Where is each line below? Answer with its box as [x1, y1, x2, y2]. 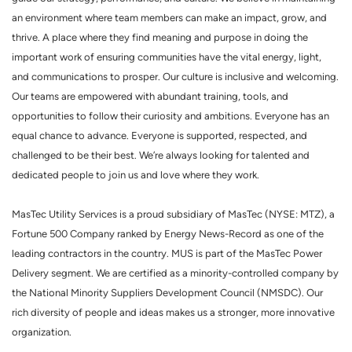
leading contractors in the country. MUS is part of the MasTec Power [12, 247, 322, 259]
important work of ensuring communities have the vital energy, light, [12, 51, 321, 63]
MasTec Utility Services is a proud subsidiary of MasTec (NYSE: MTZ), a [12, 208, 335, 220]
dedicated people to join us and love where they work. [12, 169, 259, 181]
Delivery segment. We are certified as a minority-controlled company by [12, 267, 339, 279]
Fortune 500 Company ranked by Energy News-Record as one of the [12, 228, 324, 240]
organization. [12, 326, 71, 338]
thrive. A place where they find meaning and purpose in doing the [12, 31, 308, 43]
